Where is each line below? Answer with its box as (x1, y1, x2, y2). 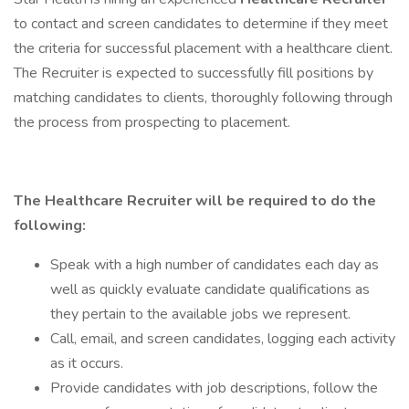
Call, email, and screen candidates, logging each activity (50, 329, 395, 349)
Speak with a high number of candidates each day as (50, 255, 379, 275)
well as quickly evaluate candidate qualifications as (50, 279, 370, 299)
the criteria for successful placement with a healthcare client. (14, 38, 393, 58)
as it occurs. (50, 353, 123, 373)
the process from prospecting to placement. (14, 112, 290, 132)
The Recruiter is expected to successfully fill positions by (14, 63, 373, 83)
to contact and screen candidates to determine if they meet (14, 14, 388, 34)
